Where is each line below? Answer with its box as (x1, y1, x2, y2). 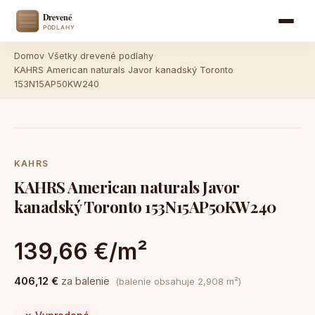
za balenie (58, 275, 112, 288)
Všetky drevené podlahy (48, 51, 153, 61)
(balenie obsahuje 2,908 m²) (115, 276, 241, 287)
